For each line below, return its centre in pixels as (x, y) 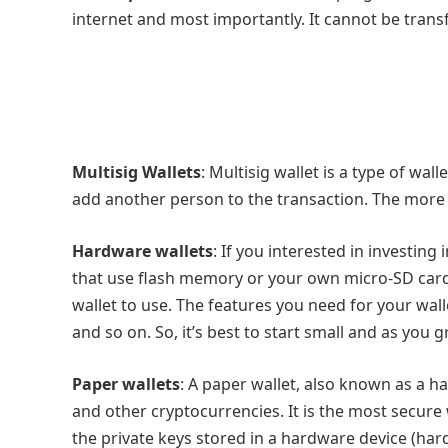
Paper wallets (126, 384)
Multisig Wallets (136, 172)
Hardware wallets (142, 251)
